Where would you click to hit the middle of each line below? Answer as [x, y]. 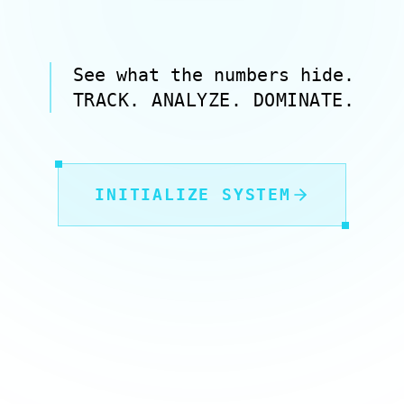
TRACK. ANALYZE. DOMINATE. [214, 100]
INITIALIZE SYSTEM [193, 194]
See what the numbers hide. [213, 75]
